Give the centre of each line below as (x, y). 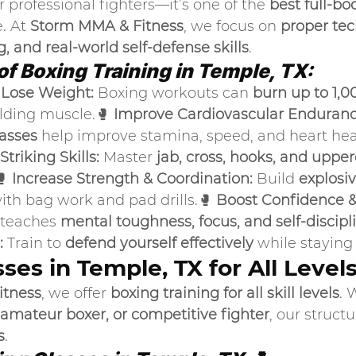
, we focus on (232, 26)
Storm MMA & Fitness (107, 26)
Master (128, 157)
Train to (34, 243)
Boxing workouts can (173, 93)
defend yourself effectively (159, 243)
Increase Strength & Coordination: (132, 179)
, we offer (76, 293)
